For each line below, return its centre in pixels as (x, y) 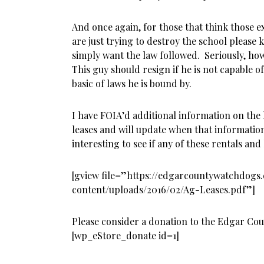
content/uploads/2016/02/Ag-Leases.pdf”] (164, 189)
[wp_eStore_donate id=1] (126, 235)
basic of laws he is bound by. (132, 83)
